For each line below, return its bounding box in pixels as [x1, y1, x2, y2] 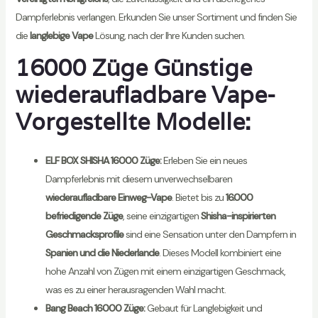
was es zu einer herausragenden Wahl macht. [45, 283, 226, 296]
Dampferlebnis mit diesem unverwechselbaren [45, 172, 232, 185]
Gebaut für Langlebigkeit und [144, 301, 262, 314]
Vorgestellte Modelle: [15, 106, 251, 136]
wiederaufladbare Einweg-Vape [45, 190, 172, 204]
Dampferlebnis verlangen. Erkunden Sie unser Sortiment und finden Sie [15, 10, 297, 23]
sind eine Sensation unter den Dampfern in [123, 227, 296, 241]
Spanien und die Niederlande [45, 246, 159, 259]
